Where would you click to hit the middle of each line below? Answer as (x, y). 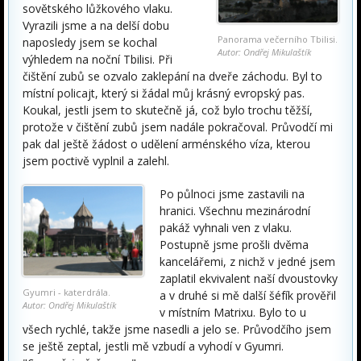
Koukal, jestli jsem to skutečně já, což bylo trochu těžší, (168, 110)
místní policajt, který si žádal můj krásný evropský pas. (164, 93)
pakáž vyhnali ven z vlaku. (226, 228)
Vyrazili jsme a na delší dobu (96, 25)
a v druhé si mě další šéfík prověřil (248, 295)
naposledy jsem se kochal (90, 42)
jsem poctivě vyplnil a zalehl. (96, 161)
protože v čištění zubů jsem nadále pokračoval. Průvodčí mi (178, 127)
